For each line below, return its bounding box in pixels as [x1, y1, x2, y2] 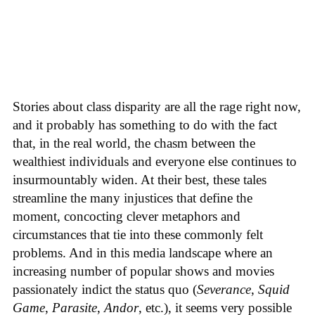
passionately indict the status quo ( [13, 281, 197, 297]
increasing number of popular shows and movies [13, 263, 274, 278]
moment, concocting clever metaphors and [13, 208, 240, 224]
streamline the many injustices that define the [13, 190, 252, 205]
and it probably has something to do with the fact [13, 117, 277, 132]
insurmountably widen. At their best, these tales [13, 172, 266, 187]
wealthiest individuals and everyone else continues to [13, 153, 297, 169]
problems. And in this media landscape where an [13, 245, 273, 260]
